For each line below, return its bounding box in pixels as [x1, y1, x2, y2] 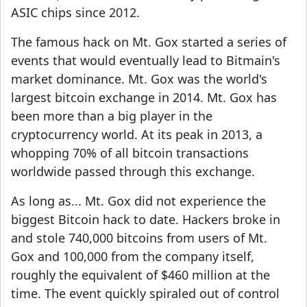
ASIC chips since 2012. [11, 4, 140, 21]
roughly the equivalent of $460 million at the [11, 267, 270, 284]
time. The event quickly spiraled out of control [11, 285, 280, 302]
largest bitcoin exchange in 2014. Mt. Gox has [11, 89, 277, 106]
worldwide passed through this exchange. [11, 163, 255, 180]
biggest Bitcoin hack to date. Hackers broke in [11, 211, 280, 228]
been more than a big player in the [11, 108, 212, 125]
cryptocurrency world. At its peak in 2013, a [11, 126, 262, 143]
